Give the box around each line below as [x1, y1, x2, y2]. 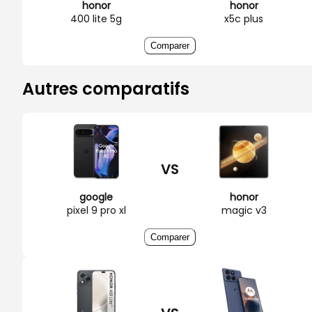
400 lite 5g [70, 11, 122, 26]
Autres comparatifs [22, 77, 189, 100]
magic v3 [221, 203, 267, 217]
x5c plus [224, 11, 263, 26]
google [79, 189, 113, 204]
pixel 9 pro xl [66, 203, 126, 217]
